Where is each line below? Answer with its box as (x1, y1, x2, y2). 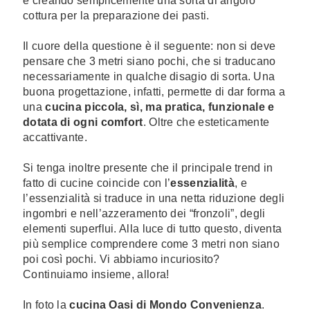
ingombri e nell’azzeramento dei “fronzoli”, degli (23, 208, 266, 219)
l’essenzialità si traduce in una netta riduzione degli (23, 192, 285, 204)
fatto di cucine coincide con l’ (23, 177, 171, 189)
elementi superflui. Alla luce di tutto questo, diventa (23, 223, 282, 235)
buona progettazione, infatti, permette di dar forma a (23, 86, 285, 98)
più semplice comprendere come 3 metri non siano (23, 238, 280, 250)
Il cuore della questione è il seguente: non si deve (23, 40, 276, 52)
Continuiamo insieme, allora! (23, 268, 170, 280)
